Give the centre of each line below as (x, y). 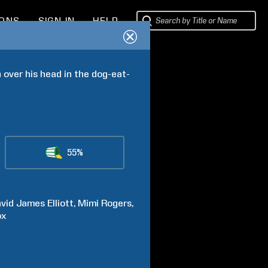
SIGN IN (57, 21)
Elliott (61, 203)
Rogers (117, 203)
